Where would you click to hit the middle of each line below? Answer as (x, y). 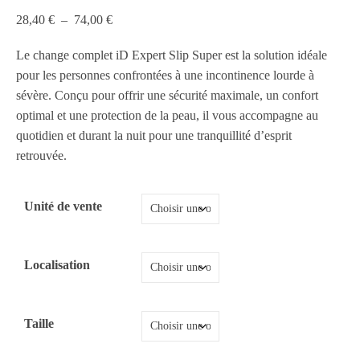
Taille (39, 323)
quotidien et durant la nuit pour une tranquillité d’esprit (154, 135)
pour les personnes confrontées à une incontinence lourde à (165, 75)
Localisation (57, 265)
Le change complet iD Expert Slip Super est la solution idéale (172, 55)
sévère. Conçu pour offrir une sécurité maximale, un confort (167, 95)
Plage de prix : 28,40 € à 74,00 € (194, 19)
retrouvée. (41, 155)
